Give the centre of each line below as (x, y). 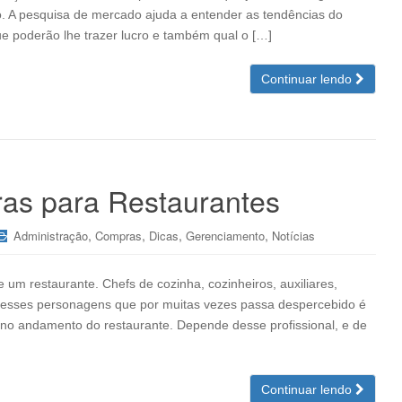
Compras (118, 236)
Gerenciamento (225, 236)
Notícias (293, 236)
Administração (51, 236)
